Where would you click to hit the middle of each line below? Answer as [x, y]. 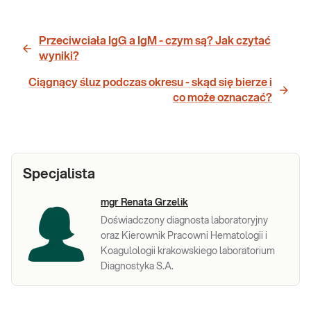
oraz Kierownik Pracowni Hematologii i [184, 236]
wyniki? [59, 56]
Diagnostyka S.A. [137, 266]
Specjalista [59, 174]
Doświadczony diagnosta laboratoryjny [184, 220]
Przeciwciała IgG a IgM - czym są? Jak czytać [155, 41]
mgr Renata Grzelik [144, 202]
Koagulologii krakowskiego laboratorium [188, 251]
